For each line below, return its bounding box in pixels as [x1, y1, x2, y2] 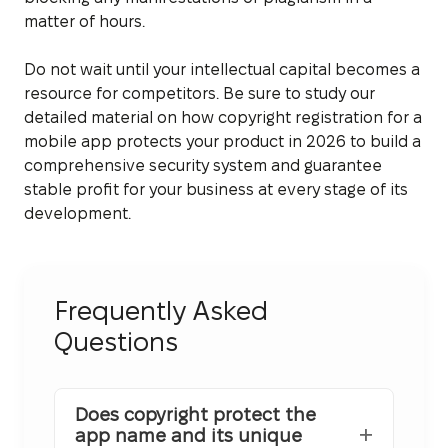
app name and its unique [75, 425, 302, 445]
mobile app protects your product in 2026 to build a [24, 132, 421, 150]
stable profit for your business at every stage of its [24, 180, 408, 198]
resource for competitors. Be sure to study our [24, 84, 375, 102]
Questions [54, 327, 178, 356]
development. [24, 204, 131, 222]
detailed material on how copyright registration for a [24, 108, 422, 126]
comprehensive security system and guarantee [24, 156, 382, 174]
